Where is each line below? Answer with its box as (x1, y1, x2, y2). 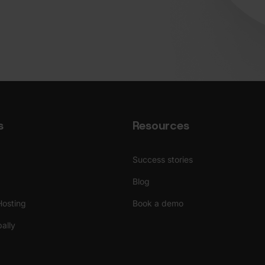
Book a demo (132, 198, 183, 208)
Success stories (132, 154, 193, 164)
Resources (132, 118, 189, 132)
